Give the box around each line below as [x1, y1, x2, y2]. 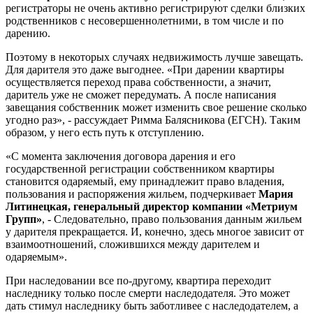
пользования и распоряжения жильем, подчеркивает [6, 187, 259, 200]
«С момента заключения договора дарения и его [6, 150, 235, 162]
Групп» [6, 212, 42, 225]
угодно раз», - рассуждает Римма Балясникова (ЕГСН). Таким [6, 113, 300, 126]
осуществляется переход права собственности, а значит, [6, 75, 271, 88]
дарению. [6, 27, 50, 39]
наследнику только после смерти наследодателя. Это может [6, 286, 290, 299]
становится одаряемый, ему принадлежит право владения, [6, 175, 284, 187]
